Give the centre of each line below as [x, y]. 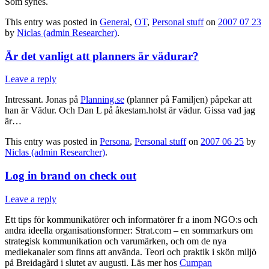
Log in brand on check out [71, 176]
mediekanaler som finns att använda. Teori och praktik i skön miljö [131, 252]
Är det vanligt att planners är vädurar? [102, 56]
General [115, 22]
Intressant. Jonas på [43, 100]
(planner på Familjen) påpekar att [188, 100]
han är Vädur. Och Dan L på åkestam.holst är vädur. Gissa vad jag [130, 110]
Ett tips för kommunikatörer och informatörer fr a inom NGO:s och [131, 219]
